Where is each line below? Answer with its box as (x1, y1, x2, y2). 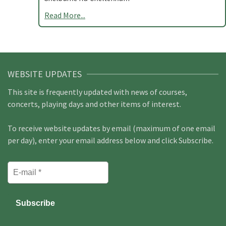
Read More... (44, 10, 85, 20)
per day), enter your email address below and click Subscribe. (8, 135, 213, 145)
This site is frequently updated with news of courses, (8, 87, 187, 97)
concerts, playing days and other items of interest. (8, 99, 181, 109)
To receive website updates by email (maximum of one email (8, 123, 215, 133)
